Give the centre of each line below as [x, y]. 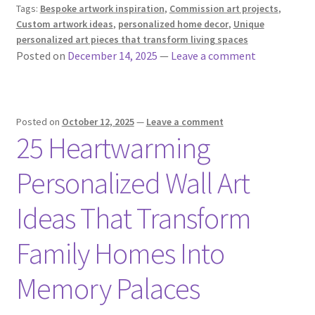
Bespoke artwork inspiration [102, 9]
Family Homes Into [120, 253]
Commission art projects [224, 9]
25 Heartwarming [112, 148]
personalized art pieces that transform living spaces [132, 40]
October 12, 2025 [98, 122]
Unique [249, 24]
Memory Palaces [108, 289]
